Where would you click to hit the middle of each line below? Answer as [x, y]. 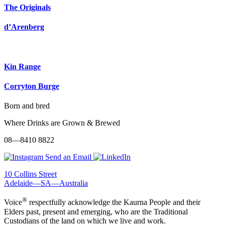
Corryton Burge [32, 86]
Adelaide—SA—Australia [46, 183]
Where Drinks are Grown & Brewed [62, 123]
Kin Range [22, 66]
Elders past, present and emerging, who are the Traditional [96, 211]
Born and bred [27, 106]
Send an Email [69, 157]
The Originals [27, 7]
